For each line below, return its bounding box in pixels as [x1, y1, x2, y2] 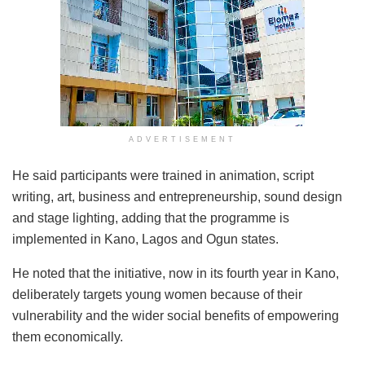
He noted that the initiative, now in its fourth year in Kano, [12, 266, 339, 280]
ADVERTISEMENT [129, 134, 236, 143]
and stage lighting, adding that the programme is [12, 210, 289, 225]
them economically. [12, 329, 123, 344]
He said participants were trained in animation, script [12, 168, 314, 182]
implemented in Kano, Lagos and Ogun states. [12, 231, 279, 246]
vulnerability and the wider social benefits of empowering [12, 308, 339, 323]
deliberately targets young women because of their [12, 287, 302, 301]
